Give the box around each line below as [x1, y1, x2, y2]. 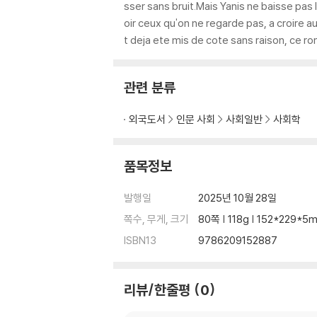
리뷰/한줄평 [124, 281, 190, 299]
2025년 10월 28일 [198, 191, 277, 204]
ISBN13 [124, 234, 156, 247]
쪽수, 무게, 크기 [124, 212, 189, 226]
